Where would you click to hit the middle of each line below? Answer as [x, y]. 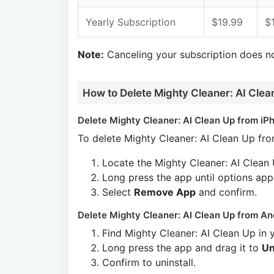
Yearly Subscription [131, 22]
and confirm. [226, 192]
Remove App [165, 192]
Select [118, 192]
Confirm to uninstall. [149, 262]
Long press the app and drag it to [182, 248]
